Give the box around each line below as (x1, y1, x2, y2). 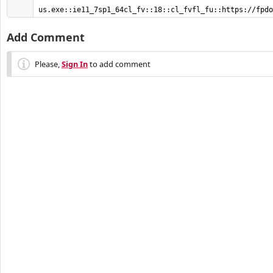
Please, (35, 58, 62, 69)
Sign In (62, 58, 88, 69)
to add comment (88, 58, 151, 69)
